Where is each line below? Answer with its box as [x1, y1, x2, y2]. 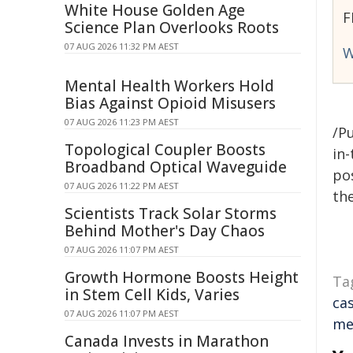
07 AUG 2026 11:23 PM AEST [65, 116, 179, 128]
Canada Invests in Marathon [65, 331, 269, 351]
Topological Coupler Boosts [65, 139, 266, 160]
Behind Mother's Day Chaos [65, 221, 265, 241]
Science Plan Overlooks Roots [65, 17, 279, 38]
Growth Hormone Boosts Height [65, 267, 299, 288]
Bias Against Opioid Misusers [65, 93, 276, 113]
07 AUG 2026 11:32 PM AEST [65, 40, 179, 52]
